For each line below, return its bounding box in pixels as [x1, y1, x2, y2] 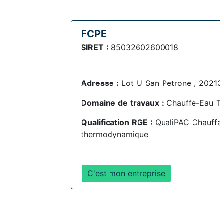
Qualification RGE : [81, 117, 155, 127]
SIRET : [81, 42, 111, 52]
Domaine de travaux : [81, 98, 166, 108]
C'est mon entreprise [87, 168, 165, 178]
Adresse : [81, 78, 121, 88]
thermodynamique [81, 129, 148, 139]
